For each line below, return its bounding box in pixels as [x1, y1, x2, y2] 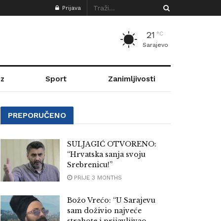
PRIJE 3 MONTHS [72, 174, 122, 181]
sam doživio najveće [67, 206, 142, 215]
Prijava [60, 4, 81, 11]
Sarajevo [143, 41, 168, 48]
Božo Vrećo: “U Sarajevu [67, 196, 155, 205]
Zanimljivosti [108, 74, 156, 83]
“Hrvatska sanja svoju [67, 150, 146, 159]
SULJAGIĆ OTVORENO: [67, 140, 156, 148]
